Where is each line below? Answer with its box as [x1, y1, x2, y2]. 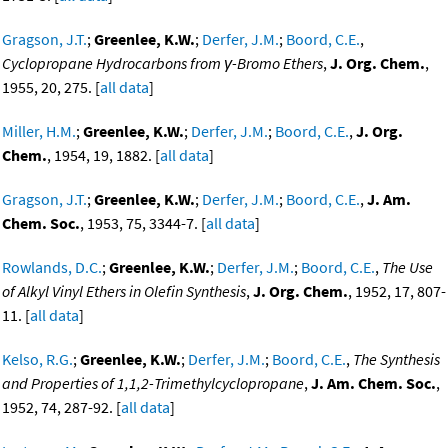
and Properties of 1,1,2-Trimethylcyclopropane [2, 373, 304, 394]
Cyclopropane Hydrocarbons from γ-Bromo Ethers [2, 53, 323, 74]
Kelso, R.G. [2, 349, 73, 370]
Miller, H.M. [2, 121, 76, 142]
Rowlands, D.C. [2, 257, 102, 278]
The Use [382, 257, 433, 278]
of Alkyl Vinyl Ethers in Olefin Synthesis [2, 281, 246, 302]
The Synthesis [353, 349, 440, 370]
